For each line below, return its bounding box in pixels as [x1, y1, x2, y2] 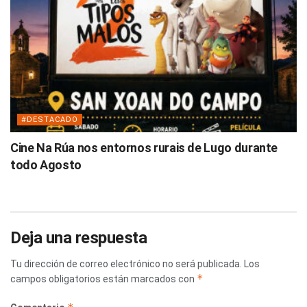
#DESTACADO [21, 114, 78, 124]
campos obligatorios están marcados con [10, 273, 197, 284]
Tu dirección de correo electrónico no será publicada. [10, 258, 242, 269]
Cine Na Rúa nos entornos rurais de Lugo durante [10, 140, 278, 155]
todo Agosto [10, 157, 82, 172]
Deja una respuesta [10, 228, 147, 247]
